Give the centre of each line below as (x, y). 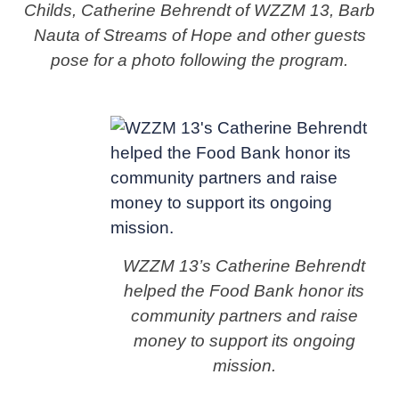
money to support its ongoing (244, 341)
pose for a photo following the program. (199, 60)
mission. (244, 366)
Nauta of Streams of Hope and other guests (199, 35)
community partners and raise (244, 316)
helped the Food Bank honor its (244, 291)
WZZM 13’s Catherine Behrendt (244, 266)
